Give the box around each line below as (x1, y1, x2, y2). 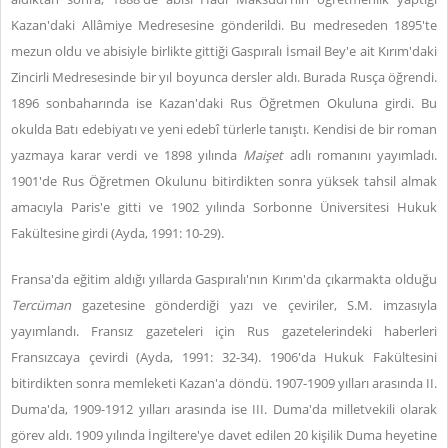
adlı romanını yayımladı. (289, 146, 438, 164)
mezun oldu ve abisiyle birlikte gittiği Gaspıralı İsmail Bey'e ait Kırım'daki (11, 42, 437, 60)
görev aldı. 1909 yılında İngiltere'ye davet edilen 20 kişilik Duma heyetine (11, 426, 437, 444)
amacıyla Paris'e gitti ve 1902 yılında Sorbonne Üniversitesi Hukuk (11, 198, 437, 216)
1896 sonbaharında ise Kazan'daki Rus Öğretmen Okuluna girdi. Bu (11, 94, 437, 112)
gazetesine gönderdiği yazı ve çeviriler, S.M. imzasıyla (81, 296, 438, 314)
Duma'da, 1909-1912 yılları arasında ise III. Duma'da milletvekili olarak (11, 400, 437, 418)
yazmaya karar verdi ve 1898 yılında (11, 146, 244, 164)
